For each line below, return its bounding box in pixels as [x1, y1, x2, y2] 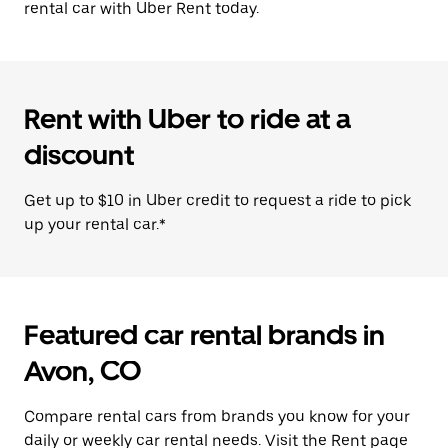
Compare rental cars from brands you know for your [24, 407, 410, 426]
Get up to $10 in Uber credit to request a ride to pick [24, 191, 411, 210]
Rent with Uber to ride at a [24, 102, 351, 136]
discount [24, 138, 134, 172]
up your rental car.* [24, 215, 166, 234]
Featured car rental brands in [24, 318, 385, 352]
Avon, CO [24, 354, 142, 388]
